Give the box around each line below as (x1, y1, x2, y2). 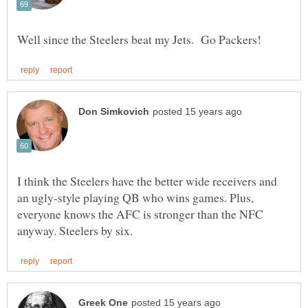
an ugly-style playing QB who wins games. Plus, (17, 189, 254, 206)
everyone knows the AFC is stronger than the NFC (17, 206, 263, 223)
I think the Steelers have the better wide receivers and (17, 173, 277, 190)
